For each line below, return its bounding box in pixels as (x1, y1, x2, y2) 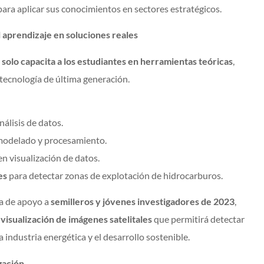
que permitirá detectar (152, 213, 245, 225)
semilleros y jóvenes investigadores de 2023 (51, 196, 235, 207)
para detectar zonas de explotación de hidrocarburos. (7, 170, 223, 181)
